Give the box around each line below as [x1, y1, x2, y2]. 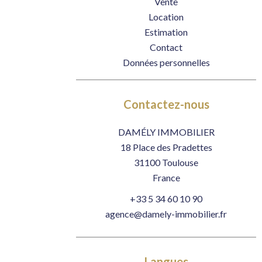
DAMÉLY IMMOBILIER [118, 126, 215, 137]
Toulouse [160, 157, 198, 168]
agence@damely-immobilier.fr [105, 208, 227, 219]
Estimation [144, 26, 188, 37]
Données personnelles [122, 57, 210, 68]
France [152, 172, 180, 183]
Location [149, 11, 184, 22]
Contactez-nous [123, 97, 209, 111]
